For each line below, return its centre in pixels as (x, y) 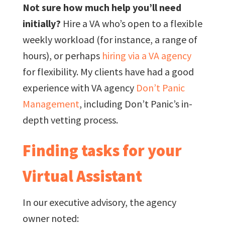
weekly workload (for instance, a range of (110, 39)
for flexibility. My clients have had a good (108, 71)
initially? (41, 23)
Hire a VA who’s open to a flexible (131, 23)
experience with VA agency (79, 87)
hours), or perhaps (62, 55)
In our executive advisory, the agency (99, 202)
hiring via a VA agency (146, 55)
